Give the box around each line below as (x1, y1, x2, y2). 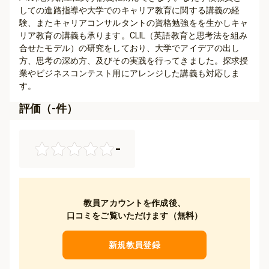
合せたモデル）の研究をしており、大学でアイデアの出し (19, 43, 240, 53)
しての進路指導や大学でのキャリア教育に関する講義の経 (19, 5, 240, 15)
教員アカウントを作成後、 (83, 198, 186, 208)
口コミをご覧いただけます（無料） (66, 211, 203, 220)
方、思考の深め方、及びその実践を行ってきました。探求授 (19, 56, 249, 65)
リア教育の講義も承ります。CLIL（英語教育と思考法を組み (19, 31, 247, 40)
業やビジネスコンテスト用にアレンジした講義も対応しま (19, 68, 240, 78)
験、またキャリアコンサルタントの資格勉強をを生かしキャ (19, 18, 249, 28)
